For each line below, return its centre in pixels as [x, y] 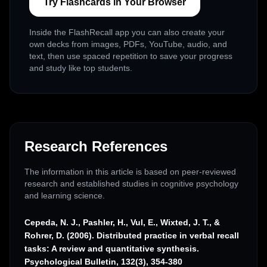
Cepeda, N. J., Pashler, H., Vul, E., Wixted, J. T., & [122, 223]
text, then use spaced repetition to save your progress [131, 56]
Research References [96, 147]
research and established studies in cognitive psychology [131, 184]
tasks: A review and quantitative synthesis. [112, 249]
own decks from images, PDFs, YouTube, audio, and [128, 44]
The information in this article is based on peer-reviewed [130, 172]
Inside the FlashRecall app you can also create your [127, 32]
